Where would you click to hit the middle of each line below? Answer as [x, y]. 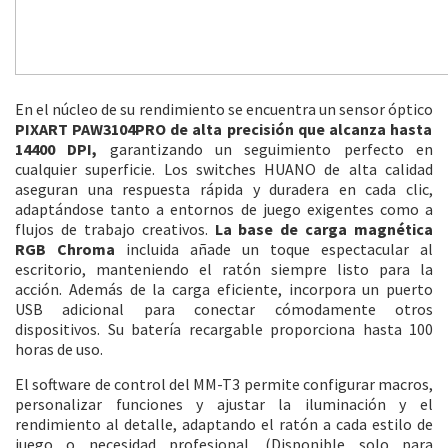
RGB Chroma [65, 249]
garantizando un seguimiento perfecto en [265, 149]
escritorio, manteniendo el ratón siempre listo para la [224, 269]
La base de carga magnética [323, 229]
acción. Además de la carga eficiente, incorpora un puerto [224, 289]
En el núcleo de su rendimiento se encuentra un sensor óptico [224, 109]
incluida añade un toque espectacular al [274, 249]
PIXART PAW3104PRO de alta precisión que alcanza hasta [223, 129]
